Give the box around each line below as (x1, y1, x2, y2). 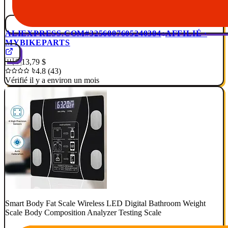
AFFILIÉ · (165, 29, 208, 38)
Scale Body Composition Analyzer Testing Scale (5, 208, 161, 217)
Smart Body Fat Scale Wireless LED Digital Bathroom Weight (5, 199, 206, 208)
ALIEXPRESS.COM (5, 29, 85, 38)
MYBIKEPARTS (5, 38, 70, 47)
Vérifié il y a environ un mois (5, 76, 99, 85)
